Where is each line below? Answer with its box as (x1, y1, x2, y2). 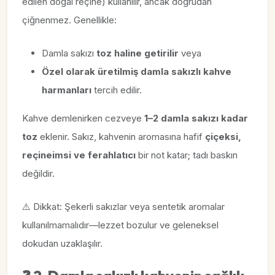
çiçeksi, (205, 131, 241, 142)
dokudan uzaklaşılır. (22, 238, 103, 249)
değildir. (22, 168, 55, 179)
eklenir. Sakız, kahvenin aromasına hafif (37, 131, 205, 142)
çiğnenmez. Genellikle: (22, 14, 117, 26)
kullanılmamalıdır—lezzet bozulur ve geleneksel (22, 219, 219, 231)
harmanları (42, 84, 91, 96)
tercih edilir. (91, 84, 142, 96)
